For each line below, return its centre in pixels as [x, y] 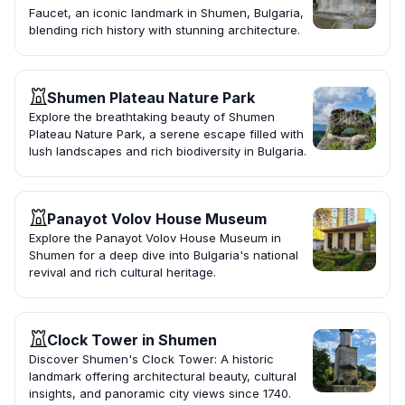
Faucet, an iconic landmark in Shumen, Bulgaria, [166, 13]
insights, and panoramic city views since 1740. [160, 394]
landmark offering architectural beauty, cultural [163, 377]
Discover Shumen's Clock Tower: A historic [151, 359]
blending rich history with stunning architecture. [165, 30]
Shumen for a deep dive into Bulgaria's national [164, 255]
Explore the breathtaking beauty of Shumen [152, 117]
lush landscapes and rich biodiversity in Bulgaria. [168, 151]
